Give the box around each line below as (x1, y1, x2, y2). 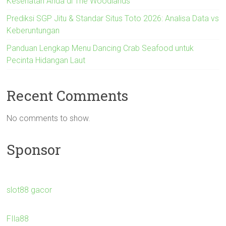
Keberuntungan (7, 25, 60, 35)
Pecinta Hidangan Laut (7, 55, 86, 65)
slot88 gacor (7, 185, 52, 195)
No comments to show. (7, 113, 91, 123)
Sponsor (7, 140, 62, 159)
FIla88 (7, 213, 29, 223)
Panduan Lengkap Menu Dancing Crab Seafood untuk (7, 43, 194, 53)
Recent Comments (7, 86, 129, 105)
